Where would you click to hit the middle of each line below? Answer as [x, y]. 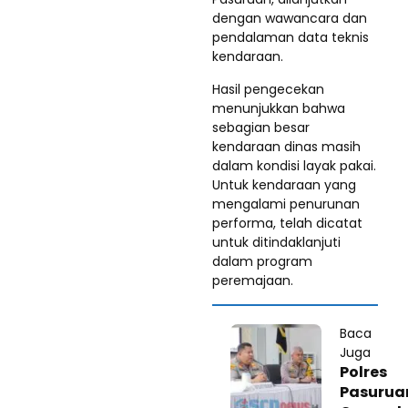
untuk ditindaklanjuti [276, 242]
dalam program [262, 261]
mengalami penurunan [286, 204]
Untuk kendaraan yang [284, 184]
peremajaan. [253, 280]
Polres [363, 372]
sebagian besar [261, 127]
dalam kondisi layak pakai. [294, 165]
